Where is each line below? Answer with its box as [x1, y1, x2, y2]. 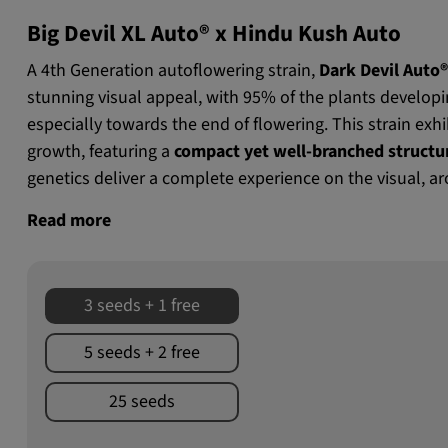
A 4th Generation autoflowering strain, [27, 58, 320, 84]
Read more [27, 207, 112, 233]
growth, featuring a [27, 139, 175, 165]
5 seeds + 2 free [84, 339, 201, 365]
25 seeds [109, 388, 176, 414]
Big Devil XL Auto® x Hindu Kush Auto [27, 18, 402, 51]
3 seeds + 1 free [84, 292, 201, 318]
